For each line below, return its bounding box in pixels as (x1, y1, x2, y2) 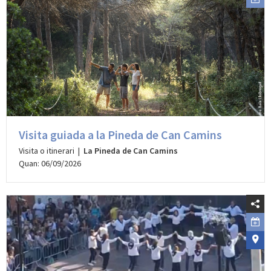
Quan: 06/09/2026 (19, 158, 81, 169)
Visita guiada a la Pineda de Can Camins (19, 127, 222, 143)
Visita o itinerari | (19, 145, 83, 157)
